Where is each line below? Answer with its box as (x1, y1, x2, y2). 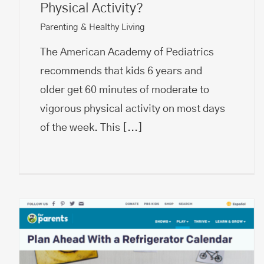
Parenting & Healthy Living (40, 22, 145, 32)
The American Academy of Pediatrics (40, 47, 214, 58)
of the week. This (40, 122, 123, 133)
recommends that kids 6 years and (40, 65, 202, 77)
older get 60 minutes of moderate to (40, 84, 209, 95)
